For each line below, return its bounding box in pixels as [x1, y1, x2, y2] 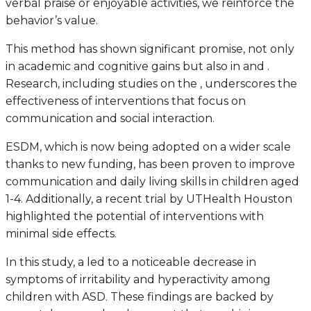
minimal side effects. [6, 226, 117, 240]
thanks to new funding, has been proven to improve [6, 157, 295, 171]
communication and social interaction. [6, 111, 215, 125]
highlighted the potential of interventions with [6, 209, 264, 223]
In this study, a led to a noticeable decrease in [6, 255, 256, 269]
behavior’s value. [6, 13, 98, 27]
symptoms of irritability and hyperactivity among [6, 272, 271, 286]
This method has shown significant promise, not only [6, 42, 294, 56]
